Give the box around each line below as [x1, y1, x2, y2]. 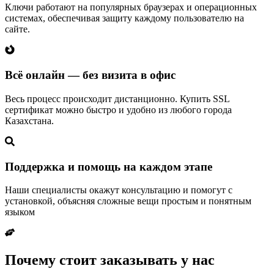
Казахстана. [5, 115, 54, 126]
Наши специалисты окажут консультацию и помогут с [5, 185, 232, 196]
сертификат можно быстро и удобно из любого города [5, 104, 232, 115]
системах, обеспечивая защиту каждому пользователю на [5, 13, 244, 24]
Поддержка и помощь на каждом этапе [5, 160, 212, 173]
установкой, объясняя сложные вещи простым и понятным [5, 196, 251, 207]
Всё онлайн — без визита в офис [5, 68, 176, 82]
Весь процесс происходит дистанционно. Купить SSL [5, 93, 229, 104]
